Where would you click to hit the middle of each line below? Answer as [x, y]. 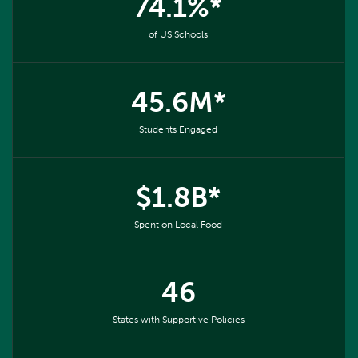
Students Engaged [178, 129]
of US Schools [178, 34]
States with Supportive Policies [178, 319]
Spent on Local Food [178, 224]
